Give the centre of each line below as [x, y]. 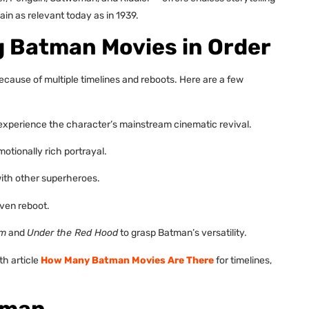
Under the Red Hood [72, 233]
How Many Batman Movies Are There [127, 260]
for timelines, [243, 260]
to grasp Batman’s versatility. [182, 233]
